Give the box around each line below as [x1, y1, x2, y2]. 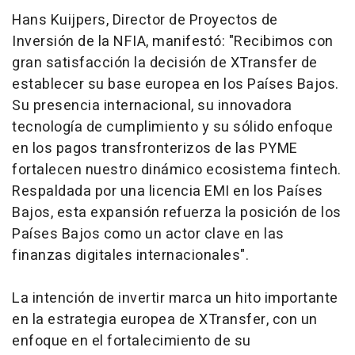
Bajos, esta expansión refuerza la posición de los [12, 201, 342, 223]
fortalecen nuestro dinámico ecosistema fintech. [12, 158, 342, 181]
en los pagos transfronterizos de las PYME [12, 137, 298, 159]
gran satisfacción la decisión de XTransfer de [12, 52, 318, 74]
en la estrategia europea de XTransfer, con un [12, 308, 318, 330]
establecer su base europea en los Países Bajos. [12, 73, 339, 95]
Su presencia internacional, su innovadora [12, 94, 292, 116]
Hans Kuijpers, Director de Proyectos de [12, 9, 278, 31]
